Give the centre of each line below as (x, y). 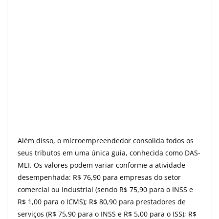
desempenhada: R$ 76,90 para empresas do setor (99, 177)
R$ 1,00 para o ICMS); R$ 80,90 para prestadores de (102, 202)
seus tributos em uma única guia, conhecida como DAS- (109, 153)
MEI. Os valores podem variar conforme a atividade (101, 165)
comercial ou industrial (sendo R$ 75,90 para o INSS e (105, 189)
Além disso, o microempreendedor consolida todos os (106, 141)
